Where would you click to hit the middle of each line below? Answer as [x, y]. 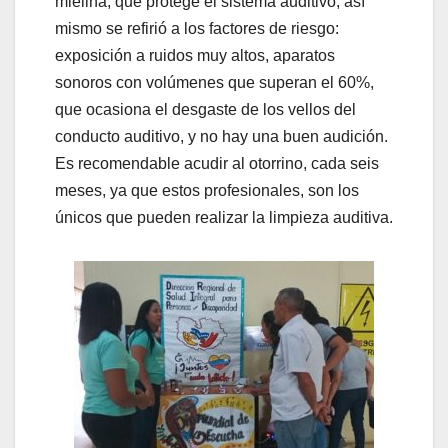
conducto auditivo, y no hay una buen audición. [221, 137]
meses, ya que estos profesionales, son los [207, 191]
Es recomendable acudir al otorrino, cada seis [217, 164]
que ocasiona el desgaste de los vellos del [205, 110]
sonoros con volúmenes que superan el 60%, [214, 83]
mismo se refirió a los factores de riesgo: [197, 29]
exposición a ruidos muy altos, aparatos [195, 56]
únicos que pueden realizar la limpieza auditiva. [224, 218]
